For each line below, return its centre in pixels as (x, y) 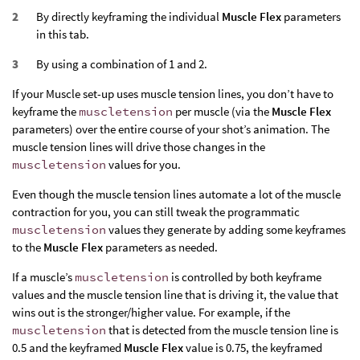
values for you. (143, 165)
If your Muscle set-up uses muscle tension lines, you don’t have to (173, 94)
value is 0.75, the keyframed (253, 348)
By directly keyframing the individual (129, 17)
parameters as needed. (160, 247)
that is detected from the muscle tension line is (222, 330)
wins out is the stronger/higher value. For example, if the (151, 313)
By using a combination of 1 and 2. (122, 64)
